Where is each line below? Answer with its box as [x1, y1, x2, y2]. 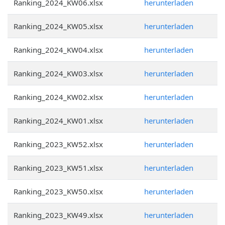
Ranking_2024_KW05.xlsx [14, 21, 103, 31]
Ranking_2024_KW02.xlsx [14, 92, 103, 102]
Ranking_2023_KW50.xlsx [14, 186, 103, 196]
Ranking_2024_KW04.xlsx [14, 45, 103, 55]
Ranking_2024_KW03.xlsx [14, 68, 103, 78]
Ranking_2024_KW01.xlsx [14, 116, 103, 126]
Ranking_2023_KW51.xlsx [14, 163, 103, 173]
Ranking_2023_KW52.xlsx [14, 139, 103, 149]
